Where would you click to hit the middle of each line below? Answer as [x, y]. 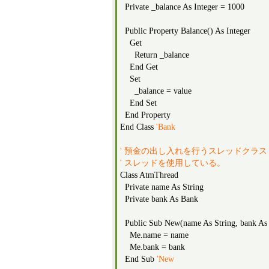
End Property [145, 115]
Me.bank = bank [153, 247]
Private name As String [162, 187]
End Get [139, 67]
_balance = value [156, 91]
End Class [138, 127]
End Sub [138, 259]
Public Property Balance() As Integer [185, 31]
